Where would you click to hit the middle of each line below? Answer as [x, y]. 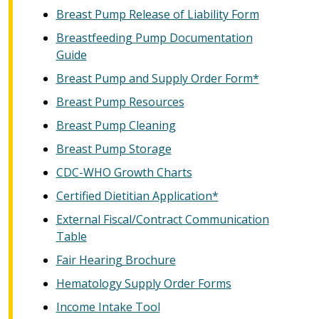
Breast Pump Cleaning [116, 125]
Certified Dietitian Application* [137, 195]
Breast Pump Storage [114, 148]
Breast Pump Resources [120, 101]
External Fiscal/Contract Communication [162, 219]
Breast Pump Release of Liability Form [157, 14]
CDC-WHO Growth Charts [124, 172]
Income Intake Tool [108, 307]
